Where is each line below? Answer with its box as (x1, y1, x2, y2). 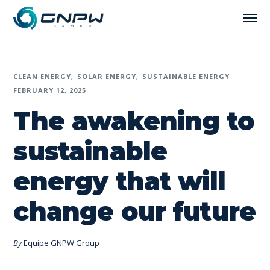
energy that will (13, 166, 225, 197)
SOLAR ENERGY (77, 72, 137, 81)
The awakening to (13, 105, 254, 137)
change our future (13, 196, 256, 227)
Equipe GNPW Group (24, 237, 100, 248)
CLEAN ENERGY (13, 72, 72, 81)
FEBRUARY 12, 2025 (13, 86, 87, 95)
